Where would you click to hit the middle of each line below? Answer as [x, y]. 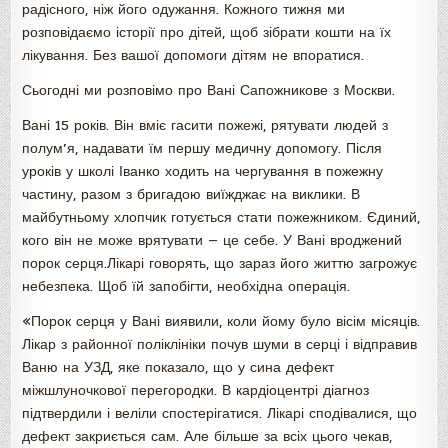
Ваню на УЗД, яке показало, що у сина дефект [178, 367]
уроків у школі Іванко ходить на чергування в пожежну [203, 171]
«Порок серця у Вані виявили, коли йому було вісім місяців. [221, 321]
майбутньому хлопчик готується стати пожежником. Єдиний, [221, 217]
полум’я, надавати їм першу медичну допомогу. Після [202, 148]
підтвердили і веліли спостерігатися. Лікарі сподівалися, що [220, 413]
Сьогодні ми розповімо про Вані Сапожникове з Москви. [209, 90]
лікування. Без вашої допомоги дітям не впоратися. [193, 55]
